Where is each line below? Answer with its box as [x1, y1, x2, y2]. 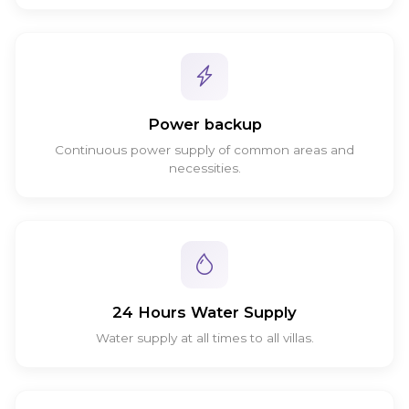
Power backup [147, 114, 262, 133]
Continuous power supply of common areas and [55, 142, 354, 157]
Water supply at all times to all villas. [95, 330, 314, 345]
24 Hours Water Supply [112, 302, 297, 321]
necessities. [168, 160, 241, 175]
